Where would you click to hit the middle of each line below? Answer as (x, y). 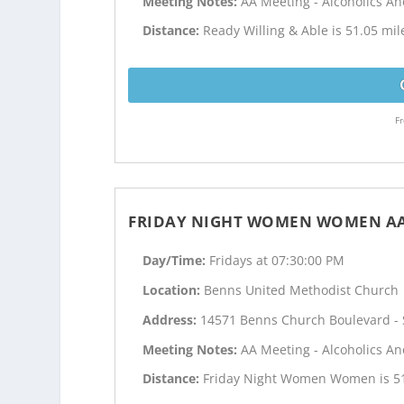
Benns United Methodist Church (302, 289)
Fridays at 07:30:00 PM (277, 261)
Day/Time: (176, 261)
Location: (174, 289)
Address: (172, 319)
